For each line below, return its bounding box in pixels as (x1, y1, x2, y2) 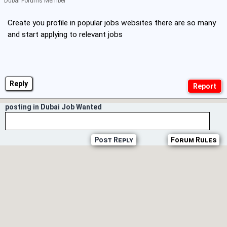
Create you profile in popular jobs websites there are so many (8, 18, 216, 28)
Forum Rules (171, 136, 216, 144)
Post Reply (94, 136, 133, 144)
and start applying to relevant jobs (8, 30, 123, 40)
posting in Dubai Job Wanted (5, 103, 102, 111)
